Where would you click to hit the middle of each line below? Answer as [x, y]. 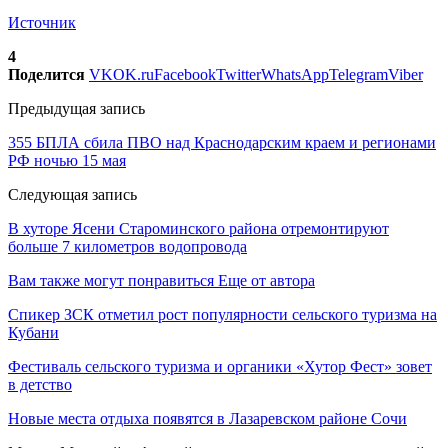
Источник [42, 22]
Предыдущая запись [76, 108]
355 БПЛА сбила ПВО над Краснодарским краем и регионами [222, 142]
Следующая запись [72, 194]
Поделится [46, 74]
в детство [40, 384]
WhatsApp [295, 74]
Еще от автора [266, 280]
